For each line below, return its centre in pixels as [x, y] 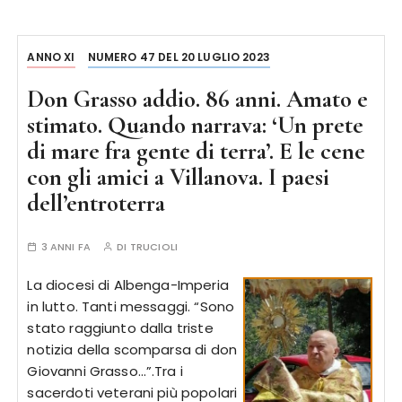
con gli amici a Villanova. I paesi [179, 177]
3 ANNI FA [66, 247]
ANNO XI [51, 57]
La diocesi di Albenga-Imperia [128, 285]
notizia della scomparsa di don [132, 350]
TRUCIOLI [153, 247]
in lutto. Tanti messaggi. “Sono [131, 306]
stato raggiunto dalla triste [120, 328]
